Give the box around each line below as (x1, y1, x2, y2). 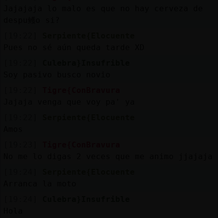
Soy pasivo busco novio (3, 70, 110, 79)
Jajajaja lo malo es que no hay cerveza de (3, 3, 203, 13)
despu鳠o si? (3, 15, 60, 25)
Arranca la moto (3, 179, 76, 188)
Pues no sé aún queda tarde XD (3, 42, 145, 52)
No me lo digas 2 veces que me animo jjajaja (3, 151, 213, 161)
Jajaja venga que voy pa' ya (3, 97, 135, 107)
